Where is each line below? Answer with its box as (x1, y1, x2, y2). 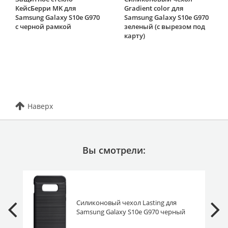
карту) (124, 31, 145, 40)
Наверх (27, 101, 53, 111)
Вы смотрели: (82, 144, 146, 156)
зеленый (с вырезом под (124, 21, 205, 31)
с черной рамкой (15, 21, 71, 31)
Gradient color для (124, 3, 183, 13)
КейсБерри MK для (15, 3, 76, 13)
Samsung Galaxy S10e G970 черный (76, 207, 185, 217)
